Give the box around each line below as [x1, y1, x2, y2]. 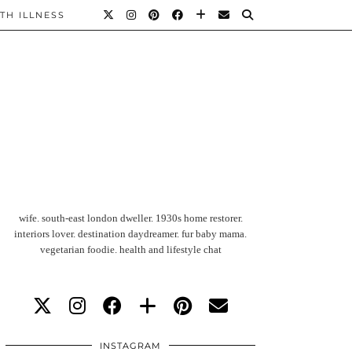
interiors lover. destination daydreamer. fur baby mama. [14, 228, 247, 240]
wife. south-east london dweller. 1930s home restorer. [18, 212, 243, 224]
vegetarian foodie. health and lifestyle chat [39, 244, 222, 255]
